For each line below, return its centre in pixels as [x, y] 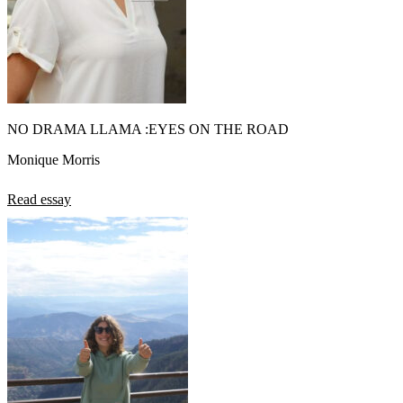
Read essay [39, 199]
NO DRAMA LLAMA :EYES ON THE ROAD [148, 129]
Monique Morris [54, 159]
